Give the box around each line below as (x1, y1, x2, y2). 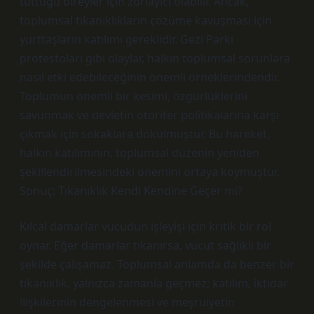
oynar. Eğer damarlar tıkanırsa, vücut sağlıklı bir (20, 238, 271, 253)
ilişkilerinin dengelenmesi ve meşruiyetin (20, 294, 235, 310)
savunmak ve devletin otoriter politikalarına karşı (20, 107, 279, 123)
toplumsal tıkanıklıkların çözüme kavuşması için (20, 13, 272, 28)
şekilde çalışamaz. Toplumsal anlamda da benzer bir (20, 257, 294, 272)
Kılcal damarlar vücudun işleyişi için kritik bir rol (20, 219, 271, 234)
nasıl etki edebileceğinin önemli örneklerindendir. (20, 69, 280, 85)
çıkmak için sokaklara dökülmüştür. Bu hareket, (20, 126, 270, 142)
